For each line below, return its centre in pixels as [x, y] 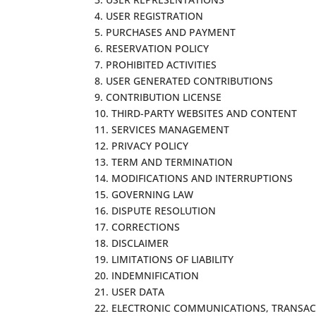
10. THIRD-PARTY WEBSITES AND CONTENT [196, 113]
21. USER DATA [130, 291]
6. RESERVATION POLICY [152, 48]
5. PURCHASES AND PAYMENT [165, 32]
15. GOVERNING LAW [144, 194]
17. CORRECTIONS [138, 226]
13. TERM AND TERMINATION [164, 162]
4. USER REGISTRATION [149, 16]
